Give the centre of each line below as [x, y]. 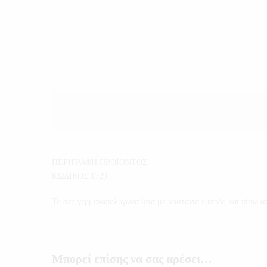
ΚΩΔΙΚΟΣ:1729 [80, 176]
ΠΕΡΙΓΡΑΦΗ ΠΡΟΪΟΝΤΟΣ [100, 162]
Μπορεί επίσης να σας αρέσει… [132, 258]
